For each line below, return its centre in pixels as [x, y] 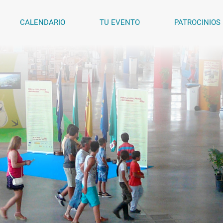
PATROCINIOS [197, 22]
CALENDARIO [42, 22]
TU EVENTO [120, 22]
